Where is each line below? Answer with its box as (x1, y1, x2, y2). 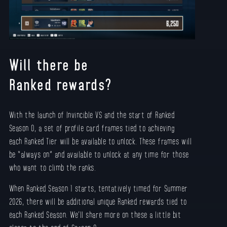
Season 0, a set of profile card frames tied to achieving (9, 123, 175, 133)
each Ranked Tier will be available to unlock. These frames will (9, 136, 192, 146)
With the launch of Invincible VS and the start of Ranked (9, 109, 175, 120)
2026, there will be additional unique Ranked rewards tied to (9, 196, 187, 207)
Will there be (9, 55, 89, 74)
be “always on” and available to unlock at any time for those (9, 149, 189, 160)
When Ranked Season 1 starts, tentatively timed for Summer (9, 183, 188, 194)
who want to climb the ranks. (9, 162, 98, 173)
